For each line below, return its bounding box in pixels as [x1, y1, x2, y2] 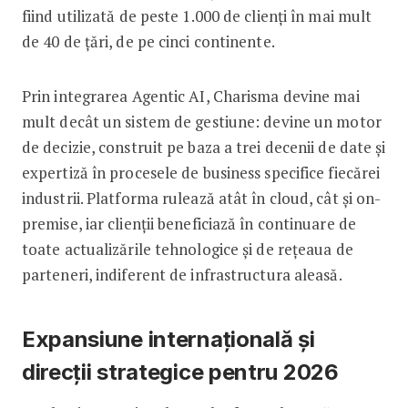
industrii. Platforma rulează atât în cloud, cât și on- [21, 187, 382, 209]
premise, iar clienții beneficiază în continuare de [21, 212, 356, 234]
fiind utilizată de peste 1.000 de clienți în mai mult [21, 5, 372, 26]
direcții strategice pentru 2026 [21, 358, 339, 385]
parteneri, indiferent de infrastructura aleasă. [21, 263, 342, 285]
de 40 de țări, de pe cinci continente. [21, 30, 275, 52]
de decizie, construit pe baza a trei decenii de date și [21, 136, 386, 158]
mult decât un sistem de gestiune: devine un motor [21, 110, 382, 132]
